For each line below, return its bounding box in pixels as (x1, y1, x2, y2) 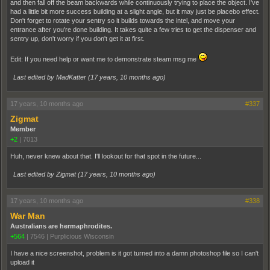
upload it (10, 259, 34, 266)
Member (10, 125, 36, 133)
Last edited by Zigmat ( (13, 171, 80, 178)
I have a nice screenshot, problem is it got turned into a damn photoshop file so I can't (10, 250, 259, 257)
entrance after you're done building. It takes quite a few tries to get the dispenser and (10, 26, 256, 34)
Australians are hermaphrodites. (10, 222, 112, 230)
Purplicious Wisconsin (50, 233, 114, 240)
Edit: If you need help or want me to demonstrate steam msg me (10, 55, 198, 63)
